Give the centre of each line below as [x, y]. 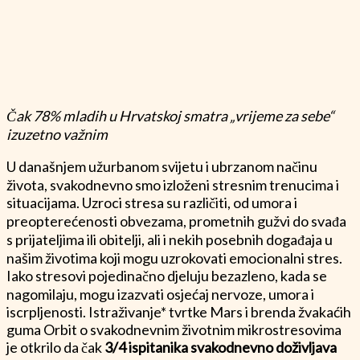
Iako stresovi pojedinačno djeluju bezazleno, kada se [167, 275]
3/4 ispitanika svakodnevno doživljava [221, 347]
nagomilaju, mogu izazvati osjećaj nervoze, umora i [160, 294]
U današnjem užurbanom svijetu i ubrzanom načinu [162, 166]
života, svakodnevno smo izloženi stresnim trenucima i [173, 184]
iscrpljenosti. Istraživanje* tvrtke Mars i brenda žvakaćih [179, 311]
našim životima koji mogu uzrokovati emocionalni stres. [174, 258]
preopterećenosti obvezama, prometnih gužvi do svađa [176, 221]
